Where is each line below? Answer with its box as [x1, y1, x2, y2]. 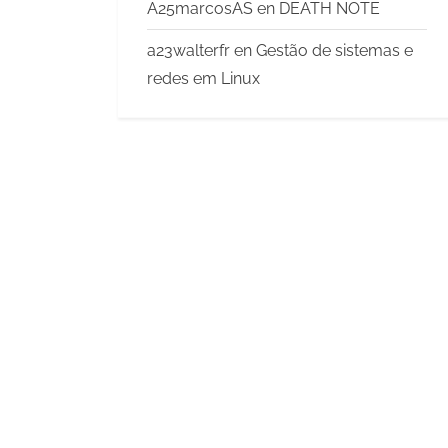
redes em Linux [147, 68, 260, 88]
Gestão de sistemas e [256, 40, 413, 60]
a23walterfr [147, 40, 230, 60]
